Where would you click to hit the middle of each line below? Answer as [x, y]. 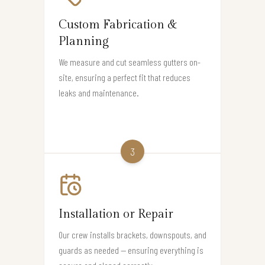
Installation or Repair [116, 214]
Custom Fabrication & [118, 25]
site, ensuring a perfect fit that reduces [125, 77]
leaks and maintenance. [99, 93]
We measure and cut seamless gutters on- [130, 62]
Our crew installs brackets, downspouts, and [132, 235]
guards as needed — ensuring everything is [131, 250]
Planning [84, 42]
